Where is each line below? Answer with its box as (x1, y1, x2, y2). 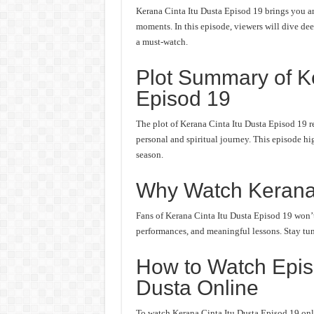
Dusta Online (135, 276, 259, 299)
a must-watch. (135, 36, 188, 47)
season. (135, 149, 163, 160)
